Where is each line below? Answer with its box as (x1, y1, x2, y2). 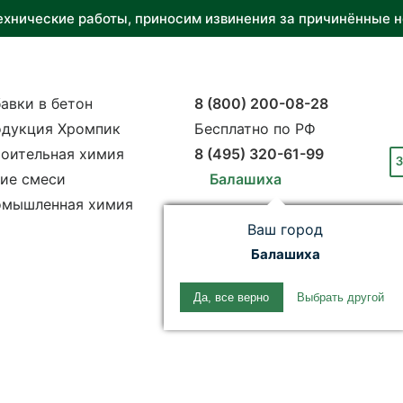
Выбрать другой (296, 291, 384, 304)
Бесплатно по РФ (193, 120, 316, 138)
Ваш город (247, 220, 324, 238)
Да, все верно (193, 291, 270, 304)
